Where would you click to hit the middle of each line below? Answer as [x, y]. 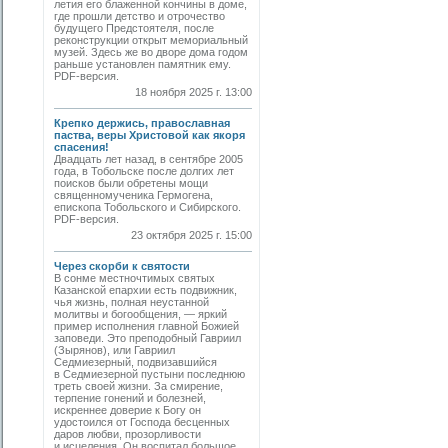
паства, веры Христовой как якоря [149, 135]
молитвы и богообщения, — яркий [140, 314]
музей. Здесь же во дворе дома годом [151, 52]
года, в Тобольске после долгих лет [144, 171]
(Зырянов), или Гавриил [114, 350]
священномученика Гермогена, [133, 195]
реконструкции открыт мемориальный [151, 40]
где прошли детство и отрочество [139, 16]
